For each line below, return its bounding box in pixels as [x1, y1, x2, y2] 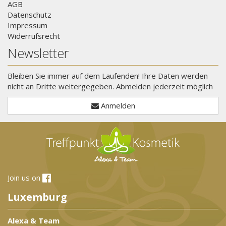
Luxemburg [8, 190, 67, 204]
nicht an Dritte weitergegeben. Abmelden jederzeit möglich [8, 81, 213, 92]
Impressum [8, 20, 47, 30]
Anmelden [100, 100, 135, 111]
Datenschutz [8, 9, 51, 20]
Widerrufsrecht [8, 30, 60, 41]
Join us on [8, 173, 42, 183]
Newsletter [8, 44, 69, 62]
